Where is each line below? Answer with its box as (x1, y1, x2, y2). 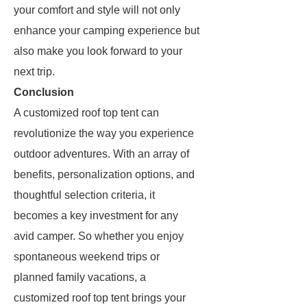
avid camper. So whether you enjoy (14, 230, 184, 242)
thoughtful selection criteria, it (14, 189, 155, 201)
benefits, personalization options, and (14, 169, 195, 180)
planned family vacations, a (14, 271, 146, 283)
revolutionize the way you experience (14, 127, 194, 139)
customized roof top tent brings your (14, 292, 186, 304)
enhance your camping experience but (14, 25, 199, 36)
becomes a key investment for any (14, 210, 178, 221)
